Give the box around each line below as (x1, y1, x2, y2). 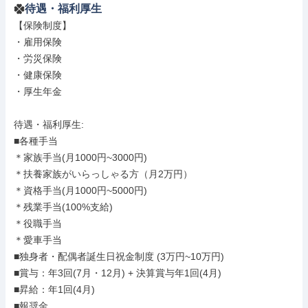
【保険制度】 (14, 20, 71, 31)
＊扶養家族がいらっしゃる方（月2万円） (14, 168, 192, 179)
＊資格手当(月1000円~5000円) (14, 185, 147, 196)
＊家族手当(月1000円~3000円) (14, 152, 147, 163)
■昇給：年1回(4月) (14, 284, 95, 295)
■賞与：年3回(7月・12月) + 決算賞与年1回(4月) (14, 267, 221, 278)
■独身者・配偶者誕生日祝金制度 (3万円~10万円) (14, 251, 224, 262)
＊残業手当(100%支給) (14, 201, 113, 212)
